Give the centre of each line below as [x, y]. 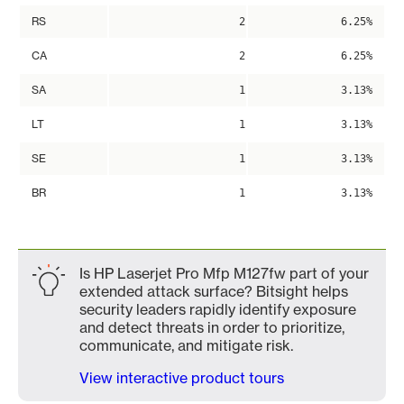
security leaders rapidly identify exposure [218, 309]
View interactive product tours [182, 378]
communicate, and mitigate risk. [186, 345]
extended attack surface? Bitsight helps [214, 291]
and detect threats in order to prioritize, [212, 327]
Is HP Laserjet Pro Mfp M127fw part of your [224, 273]
